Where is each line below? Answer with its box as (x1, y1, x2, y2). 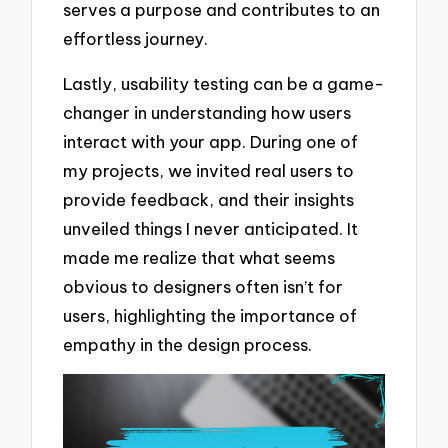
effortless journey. (63, 28, 209, 50)
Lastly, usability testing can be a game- (63, 72, 385, 94)
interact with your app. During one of (63, 130, 359, 152)
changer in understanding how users (63, 101, 352, 123)
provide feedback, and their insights (63, 188, 355, 210)
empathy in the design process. (63, 333, 313, 355)
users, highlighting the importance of (63, 304, 358, 326)
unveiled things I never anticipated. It (63, 217, 359, 239)
